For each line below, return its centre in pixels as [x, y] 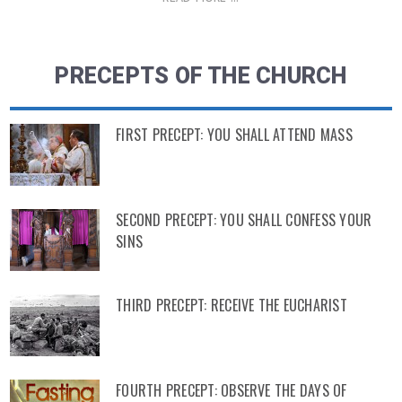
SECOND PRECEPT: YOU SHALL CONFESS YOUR [244, 220]
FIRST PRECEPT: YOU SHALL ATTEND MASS [234, 135]
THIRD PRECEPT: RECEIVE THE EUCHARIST [232, 305]
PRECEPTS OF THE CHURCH [201, 76]
